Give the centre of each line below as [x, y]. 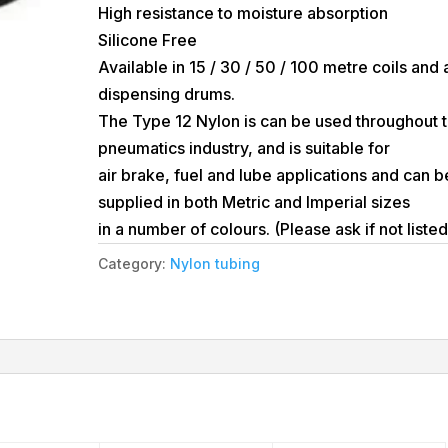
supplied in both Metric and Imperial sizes [254, 202]
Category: [134, 264]
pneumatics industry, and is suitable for [244, 148]
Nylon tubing [215, 264]
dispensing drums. [167, 94]
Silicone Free [148, 40]
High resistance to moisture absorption [243, 13]
